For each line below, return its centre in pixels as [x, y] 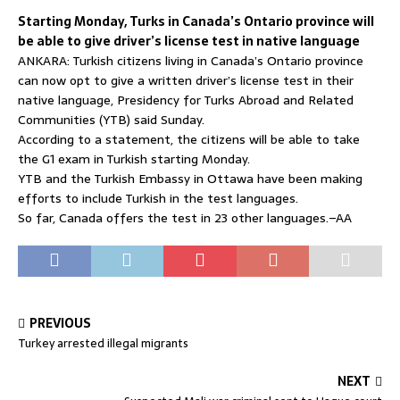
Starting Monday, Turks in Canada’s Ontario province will [196, 21]
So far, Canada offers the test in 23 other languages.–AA [185, 218]
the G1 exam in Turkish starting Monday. [134, 159]
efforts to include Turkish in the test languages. [158, 198]
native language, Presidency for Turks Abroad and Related [186, 100]
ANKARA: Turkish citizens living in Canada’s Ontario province [191, 61]
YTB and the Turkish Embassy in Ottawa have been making [190, 179]
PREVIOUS [60, 323]
